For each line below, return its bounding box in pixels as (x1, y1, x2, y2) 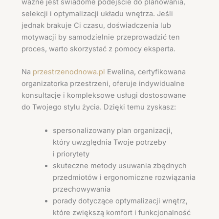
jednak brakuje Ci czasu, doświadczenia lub (22, 21, 171, 30)
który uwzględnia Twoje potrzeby (52, 137, 166, 147)
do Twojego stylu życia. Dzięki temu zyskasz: (22, 103, 176, 112)
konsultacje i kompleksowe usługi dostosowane (22, 91, 186, 100)
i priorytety (52, 149, 89, 158)
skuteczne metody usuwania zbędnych (52, 161, 187, 170)
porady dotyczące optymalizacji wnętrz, (52, 196, 188, 205)
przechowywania (52, 184, 110, 194)
